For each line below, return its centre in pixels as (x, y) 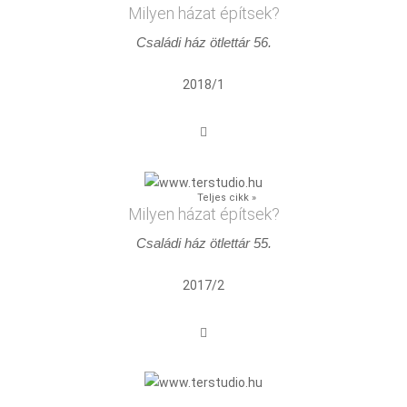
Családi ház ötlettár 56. (203, 42)
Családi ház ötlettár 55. (203, 243)
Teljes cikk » (226, 197)
